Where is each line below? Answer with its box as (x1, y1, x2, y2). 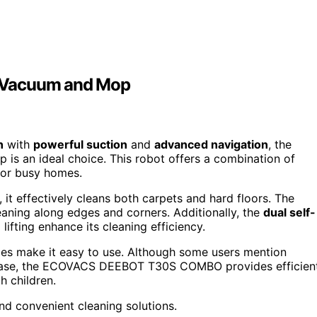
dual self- (263, 205, 316, 219)
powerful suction (33, 137, 127, 151)
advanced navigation (154, 137, 268, 151)
